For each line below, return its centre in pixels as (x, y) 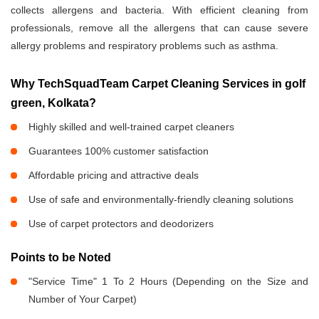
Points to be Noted (61, 258)
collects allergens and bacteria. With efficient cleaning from (159, 10)
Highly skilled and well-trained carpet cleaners (131, 127)
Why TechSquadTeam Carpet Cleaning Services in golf (158, 84)
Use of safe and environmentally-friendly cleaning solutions (161, 200)
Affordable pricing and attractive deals (114, 176)
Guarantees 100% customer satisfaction (119, 151)
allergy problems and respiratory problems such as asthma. (145, 46)
